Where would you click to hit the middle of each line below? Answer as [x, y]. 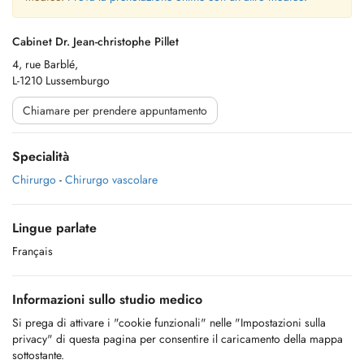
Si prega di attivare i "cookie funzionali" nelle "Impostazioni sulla [169, 323]
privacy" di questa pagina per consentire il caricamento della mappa [178, 339]
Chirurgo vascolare [111, 180]
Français [32, 251]
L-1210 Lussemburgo [61, 80]
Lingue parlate [54, 228]
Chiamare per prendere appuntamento [115, 110]
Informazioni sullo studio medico [107, 299]
